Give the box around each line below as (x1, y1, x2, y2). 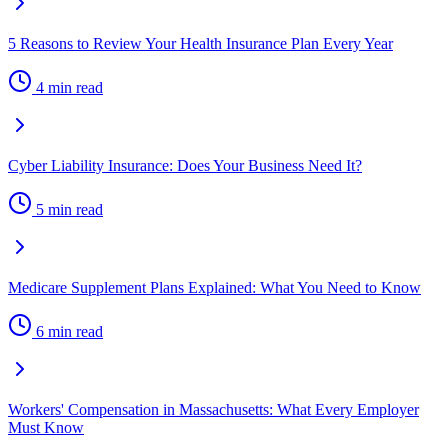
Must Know (8, 418, 84, 436)
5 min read (36, 200, 103, 218)
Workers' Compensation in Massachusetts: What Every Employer (8, 400, 419, 418)
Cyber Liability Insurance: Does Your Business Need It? (8, 156, 362, 174)
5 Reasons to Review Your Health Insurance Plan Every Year (8, 34, 393, 52)
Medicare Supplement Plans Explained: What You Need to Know (8, 278, 421, 296)
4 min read (36, 78, 103, 96)
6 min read (36, 322, 103, 340)
